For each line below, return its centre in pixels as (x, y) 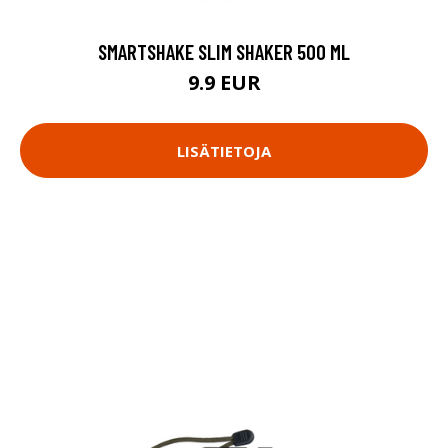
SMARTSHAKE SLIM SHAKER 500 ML (224, 52)
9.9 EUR (224, 83)
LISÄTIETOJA (224, 150)
